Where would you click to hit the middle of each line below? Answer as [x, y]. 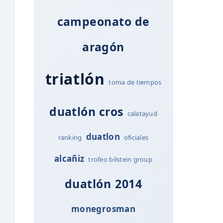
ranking [70, 137]
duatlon [103, 136]
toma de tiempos [135, 82]
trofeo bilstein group [120, 159]
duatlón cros [86, 111]
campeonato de [103, 21]
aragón [103, 47]
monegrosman [103, 209]
